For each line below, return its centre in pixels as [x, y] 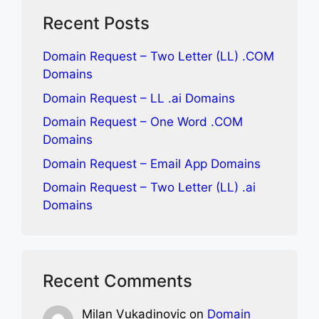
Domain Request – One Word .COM [143, 122]
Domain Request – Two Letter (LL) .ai [149, 187]
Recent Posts [96, 23]
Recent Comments [117, 281]
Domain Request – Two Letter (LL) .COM [158, 56]
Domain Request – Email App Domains [152, 163]
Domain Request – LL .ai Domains [139, 98]
